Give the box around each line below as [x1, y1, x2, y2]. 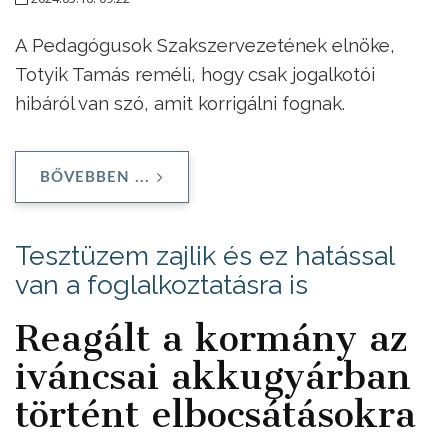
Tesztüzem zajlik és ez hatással [15, 239, 394, 271]
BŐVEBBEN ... [40, 169, 150, 185]
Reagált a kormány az [15, 315, 407, 360]
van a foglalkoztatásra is [15, 268, 308, 300]
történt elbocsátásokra [15, 391, 416, 436]
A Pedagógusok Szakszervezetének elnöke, [15, 34, 395, 57]
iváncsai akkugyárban [15, 353, 411, 398]
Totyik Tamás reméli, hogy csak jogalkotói [15, 63, 375, 86]
